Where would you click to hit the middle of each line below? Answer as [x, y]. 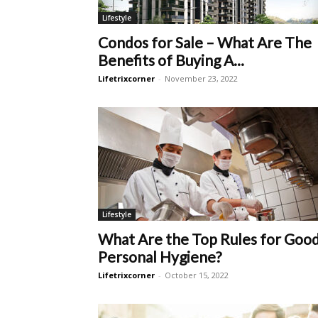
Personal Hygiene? [160, 257]
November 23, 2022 [201, 78]
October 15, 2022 [197, 275]
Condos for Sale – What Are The [205, 42]
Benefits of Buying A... [171, 60]
